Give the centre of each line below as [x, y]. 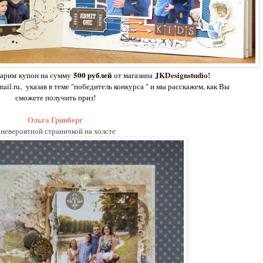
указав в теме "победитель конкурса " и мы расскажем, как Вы [128, 87]
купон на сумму [46, 75]
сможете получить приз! [55, 98]
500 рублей [94, 75]
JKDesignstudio [180, 75]
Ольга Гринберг [55, 120]
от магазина [133, 75]
